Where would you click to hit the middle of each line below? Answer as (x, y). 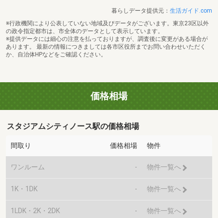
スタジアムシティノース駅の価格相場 (73, 127)
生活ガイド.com (191, 10)
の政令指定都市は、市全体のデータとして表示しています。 (85, 31)
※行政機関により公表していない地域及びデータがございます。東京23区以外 (107, 23)
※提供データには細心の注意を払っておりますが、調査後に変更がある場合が (107, 39)
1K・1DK (24, 189)
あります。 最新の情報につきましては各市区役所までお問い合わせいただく (106, 46)
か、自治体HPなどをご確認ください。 (56, 54)
